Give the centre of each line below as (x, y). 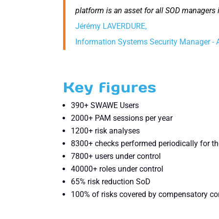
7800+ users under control (116, 156)
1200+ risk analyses (106, 131)
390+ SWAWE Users (105, 105)
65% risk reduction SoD (111, 181)
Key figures (110, 87)
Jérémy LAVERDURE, (111, 26)
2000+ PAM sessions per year (122, 118)
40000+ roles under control (117, 169)
